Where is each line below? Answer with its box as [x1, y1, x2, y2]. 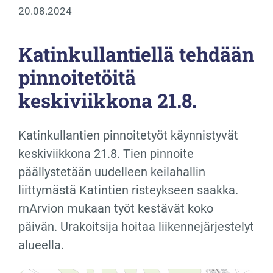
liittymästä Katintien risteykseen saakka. [18, 183, 238, 198]
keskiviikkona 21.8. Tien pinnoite [18, 146, 194, 161]
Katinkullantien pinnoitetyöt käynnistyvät [18, 128, 238, 143]
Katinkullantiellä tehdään [18, 41, 254, 68]
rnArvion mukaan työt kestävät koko [18, 201, 213, 216]
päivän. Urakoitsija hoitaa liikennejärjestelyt [18, 219, 254, 235]
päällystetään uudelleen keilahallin [18, 165, 205, 180]
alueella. [18, 238, 64, 253]
